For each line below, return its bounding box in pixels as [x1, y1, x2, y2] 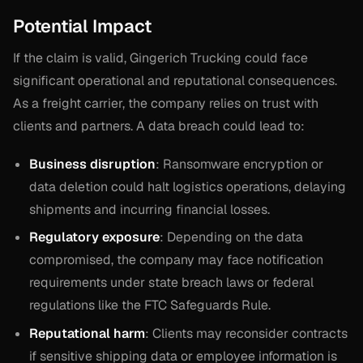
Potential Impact [13, 15, 152, 38]
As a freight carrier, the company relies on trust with [13, 95, 318, 113]
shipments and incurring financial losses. [29, 200, 270, 218]
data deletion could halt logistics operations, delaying [29, 177, 346, 195]
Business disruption [29, 155, 156, 173]
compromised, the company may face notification [29, 251, 323, 269]
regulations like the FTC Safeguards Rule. [29, 297, 271, 314]
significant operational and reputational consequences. [13, 72, 337, 90]
